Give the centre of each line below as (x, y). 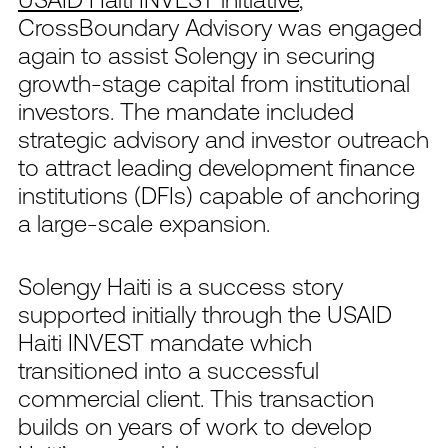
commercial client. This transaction (196, 397)
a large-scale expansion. (144, 222)
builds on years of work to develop (195, 425)
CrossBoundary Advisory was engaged (220, 26)
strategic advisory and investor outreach (223, 138)
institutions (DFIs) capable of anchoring (219, 194)
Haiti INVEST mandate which (165, 341)
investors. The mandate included (186, 110)
